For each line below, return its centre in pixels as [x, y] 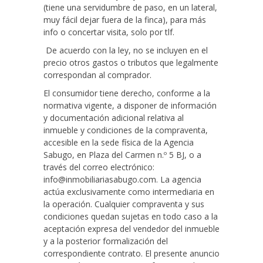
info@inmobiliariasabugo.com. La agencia [122, 179]
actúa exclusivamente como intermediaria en [129, 191]
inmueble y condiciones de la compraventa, [126, 130]
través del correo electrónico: [99, 167]
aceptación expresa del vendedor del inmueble [131, 228]
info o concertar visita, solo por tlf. [109, 32]
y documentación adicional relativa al [114, 117]
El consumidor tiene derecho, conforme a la [127, 93]
